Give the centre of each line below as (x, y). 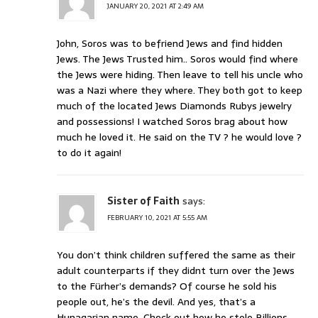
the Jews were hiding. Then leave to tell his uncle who (180, 75)
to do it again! (89, 153)
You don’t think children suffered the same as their (176, 255)
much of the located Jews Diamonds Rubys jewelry (174, 106)
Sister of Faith (143, 201)
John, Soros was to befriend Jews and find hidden (170, 44)
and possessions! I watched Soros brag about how (172, 122)
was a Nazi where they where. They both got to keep (180, 91)
